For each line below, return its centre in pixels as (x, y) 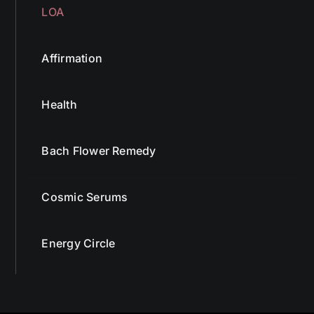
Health (59, 104)
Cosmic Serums (85, 197)
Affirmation (72, 58)
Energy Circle (78, 243)
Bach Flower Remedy (99, 150)
